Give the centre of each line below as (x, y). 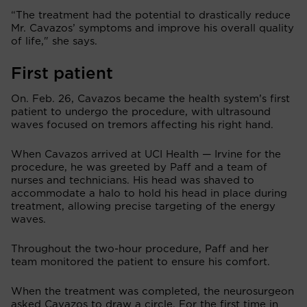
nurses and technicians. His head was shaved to (133, 180)
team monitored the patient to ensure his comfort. (140, 262)
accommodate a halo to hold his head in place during (149, 193)
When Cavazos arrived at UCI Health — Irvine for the (146, 154)
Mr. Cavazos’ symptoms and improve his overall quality (152, 28)
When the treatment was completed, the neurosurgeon (152, 291)
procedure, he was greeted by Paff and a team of (139, 167)
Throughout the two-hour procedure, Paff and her (140, 249)
